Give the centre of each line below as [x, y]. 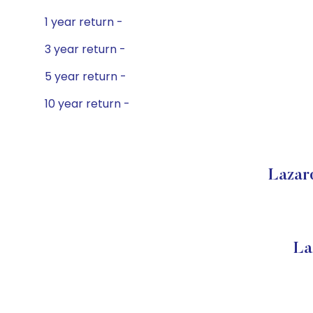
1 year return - [84, 22]
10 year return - [87, 104]
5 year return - [86, 77]
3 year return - [85, 49]
